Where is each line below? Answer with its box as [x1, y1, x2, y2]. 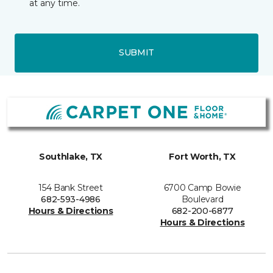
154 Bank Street [38, 182, 103, 194]
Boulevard [181, 194, 224, 205]
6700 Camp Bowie [163, 182, 241, 194]
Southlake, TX [38, 151, 103, 163]
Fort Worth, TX [169, 151, 236, 163]
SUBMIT [118, 47, 155, 58]
